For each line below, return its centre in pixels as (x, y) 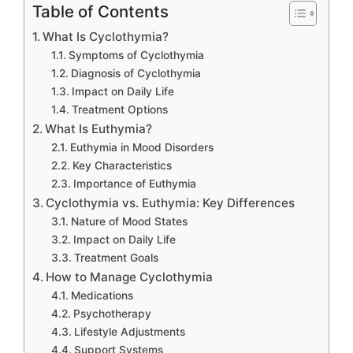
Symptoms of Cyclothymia (136, 55)
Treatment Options (119, 109)
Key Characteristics (122, 165)
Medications (102, 295)
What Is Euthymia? (99, 128)
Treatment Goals (116, 257)
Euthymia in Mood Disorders (141, 147)
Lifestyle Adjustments (129, 331)
